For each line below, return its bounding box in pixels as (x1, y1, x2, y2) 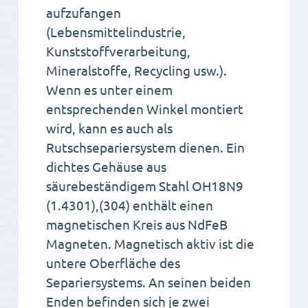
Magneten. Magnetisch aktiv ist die (46, 236, 254, 252)
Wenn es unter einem (46, 82, 173, 98)
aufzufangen (46, 5, 121, 21)
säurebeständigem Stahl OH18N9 (46, 179, 243, 195)
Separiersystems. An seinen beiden (46, 275, 251, 291)
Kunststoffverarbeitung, (46, 44, 190, 60)
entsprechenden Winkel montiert (46, 102, 243, 118)
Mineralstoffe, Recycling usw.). (46, 63, 227, 79)
